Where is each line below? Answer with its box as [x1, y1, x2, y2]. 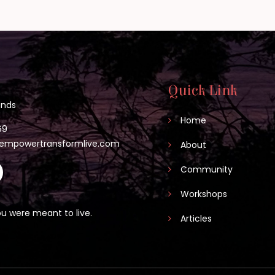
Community [180, 163, 233, 176]
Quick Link [168, 82, 238, 99]
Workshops [180, 188, 227, 200]
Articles [180, 212, 212, 225]
